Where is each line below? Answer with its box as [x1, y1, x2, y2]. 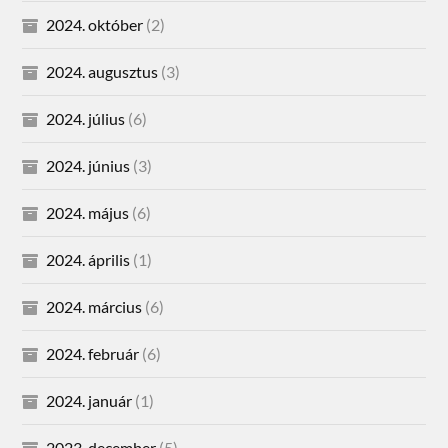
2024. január [46, 390, 133, 410]
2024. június [46, 155, 131, 175]
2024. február [46, 343, 140, 363]
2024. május [46, 202, 130, 222]
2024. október [46, 14, 144, 34]
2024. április [46, 249, 131, 269]
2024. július [46, 108, 126, 128]
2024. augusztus [46, 61, 159, 81]
